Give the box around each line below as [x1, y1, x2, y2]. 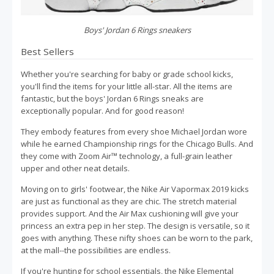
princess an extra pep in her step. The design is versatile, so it [21, 220, 250, 231]
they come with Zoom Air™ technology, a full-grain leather [21, 150, 232, 161]
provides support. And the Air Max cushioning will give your [21, 207, 239, 219]
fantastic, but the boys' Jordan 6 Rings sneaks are [21, 92, 204, 104]
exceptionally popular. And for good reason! [21, 105, 184, 116]
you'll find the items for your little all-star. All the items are [21, 80, 232, 92]
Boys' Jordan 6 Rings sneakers [83, 24, 191, 35]
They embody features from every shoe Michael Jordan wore [21, 125, 247, 137]
